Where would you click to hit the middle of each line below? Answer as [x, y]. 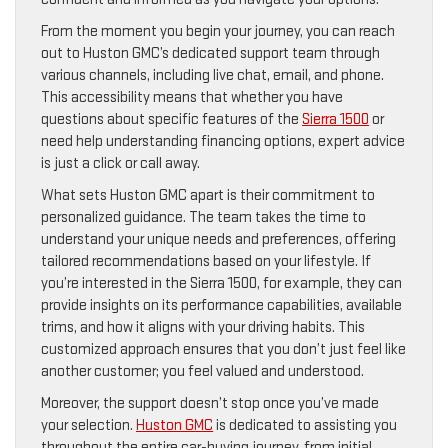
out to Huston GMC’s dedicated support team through [210, 53]
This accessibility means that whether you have [192, 97]
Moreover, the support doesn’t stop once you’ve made [210, 403]
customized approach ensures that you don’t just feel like [223, 349]
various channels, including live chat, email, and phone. [212, 75]
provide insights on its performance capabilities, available [221, 305]
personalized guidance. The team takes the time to [203, 217]
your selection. [88, 425]
